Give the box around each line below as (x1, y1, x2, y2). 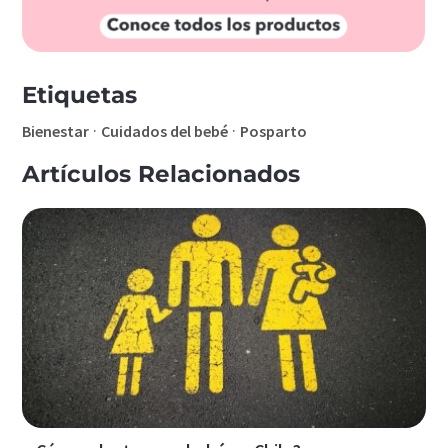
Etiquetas (22, 80, 138, 109)
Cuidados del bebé (101, 120, 229, 141)
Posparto (240, 120, 308, 141)
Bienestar (22, 120, 90, 141)
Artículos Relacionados (22, 159, 301, 188)
